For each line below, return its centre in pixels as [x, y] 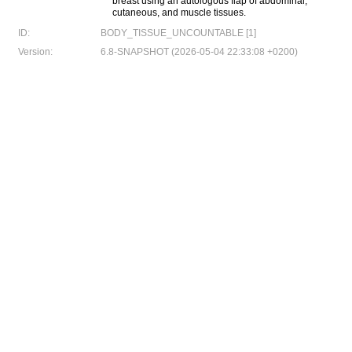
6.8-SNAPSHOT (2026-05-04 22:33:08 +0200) [199, 52]
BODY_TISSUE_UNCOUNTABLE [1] [178, 33]
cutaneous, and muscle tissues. [179, 13]
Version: [35, 52]
